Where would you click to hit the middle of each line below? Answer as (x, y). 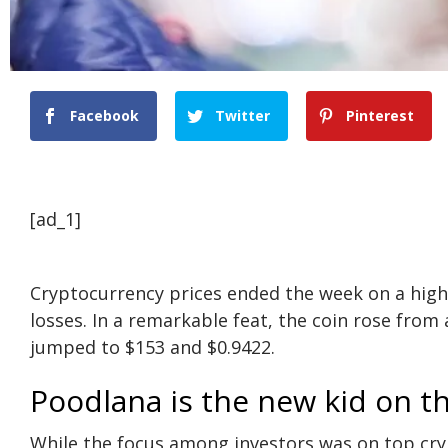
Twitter (243, 115)
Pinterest (380, 115)
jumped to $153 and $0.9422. (155, 346)
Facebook (104, 115)
